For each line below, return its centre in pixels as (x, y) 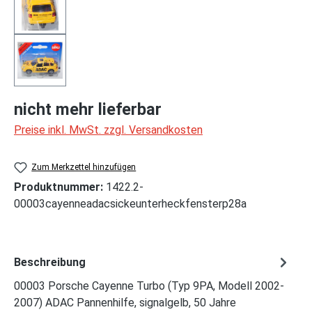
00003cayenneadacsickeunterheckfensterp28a (130, 204)
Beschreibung (50, 262)
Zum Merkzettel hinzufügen (84, 167)
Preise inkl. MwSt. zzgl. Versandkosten (108, 130)
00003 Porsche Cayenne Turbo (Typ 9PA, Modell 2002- (149, 286)
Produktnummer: (60, 187)
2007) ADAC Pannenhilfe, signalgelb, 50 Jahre (125, 303)
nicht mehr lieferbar (88, 109)
